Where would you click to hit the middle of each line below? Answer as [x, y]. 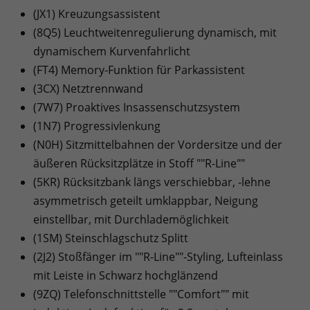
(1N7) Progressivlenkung [97, 126]
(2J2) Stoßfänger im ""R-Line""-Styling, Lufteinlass [158, 256]
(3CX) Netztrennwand [88, 88]
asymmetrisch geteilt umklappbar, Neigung [146, 200]
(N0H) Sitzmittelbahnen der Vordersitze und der [158, 144]
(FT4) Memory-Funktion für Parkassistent [139, 70]
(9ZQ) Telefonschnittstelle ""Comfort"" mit [141, 294]
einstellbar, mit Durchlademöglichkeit [131, 219]
